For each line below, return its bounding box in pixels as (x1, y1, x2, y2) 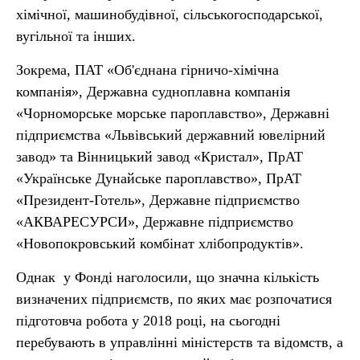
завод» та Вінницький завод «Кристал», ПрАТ (16, 149, 303, 165)
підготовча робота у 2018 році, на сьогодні (16, 313, 280, 329)
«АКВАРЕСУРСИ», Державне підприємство (16, 214, 293, 230)
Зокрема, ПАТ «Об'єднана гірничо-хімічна (16, 62, 279, 78)
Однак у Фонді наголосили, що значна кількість (16, 269, 319, 285)
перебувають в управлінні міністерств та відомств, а (16, 334, 343, 350)
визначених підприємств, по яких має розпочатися (16, 291, 332, 307)
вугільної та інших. (16, 28, 136, 44)
